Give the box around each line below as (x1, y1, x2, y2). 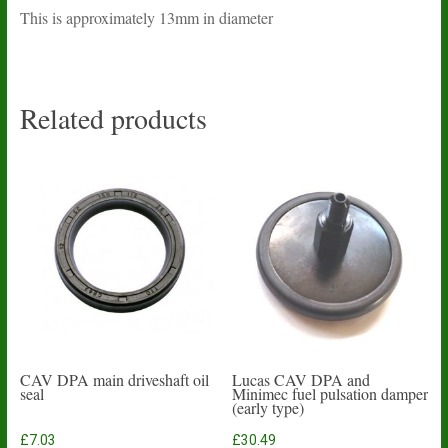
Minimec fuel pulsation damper (232, 383, 429, 405)
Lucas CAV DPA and (232, 369, 371, 391)
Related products (19, 99, 207, 138)
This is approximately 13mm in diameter (19, 7, 273, 29)
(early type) (232, 397, 305, 419)
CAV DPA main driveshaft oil (19, 369, 209, 391)
